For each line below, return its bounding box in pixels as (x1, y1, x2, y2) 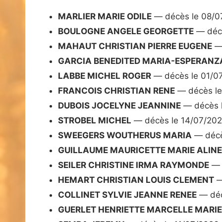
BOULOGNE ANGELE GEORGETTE (58, 26, 194, 37)
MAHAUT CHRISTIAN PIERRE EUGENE (58, 41, 212, 52)
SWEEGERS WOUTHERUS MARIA (58, 130, 192, 141)
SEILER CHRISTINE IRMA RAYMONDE (58, 160, 209, 170)
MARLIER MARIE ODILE (58, 11, 152, 22)
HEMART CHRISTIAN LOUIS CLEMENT (58, 175, 214, 185)
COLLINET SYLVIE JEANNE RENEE (58, 190, 197, 200)
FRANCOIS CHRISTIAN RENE (58, 86, 175, 96)
